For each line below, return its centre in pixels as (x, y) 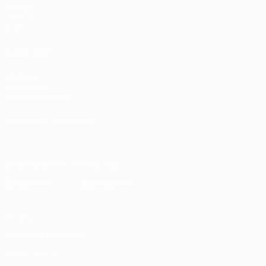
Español (174, 135)
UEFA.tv (20, 18)
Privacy (18, 218)
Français (58, 135)
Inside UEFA (27, 86)
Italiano (209, 135)
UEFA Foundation (37, 96)
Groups (18, 7)
